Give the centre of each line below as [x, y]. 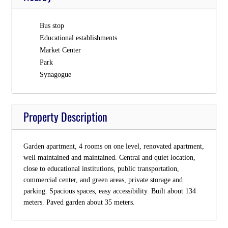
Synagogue [55, 75]
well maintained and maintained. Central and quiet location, [109, 158]
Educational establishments [78, 38]
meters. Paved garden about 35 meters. [79, 202]
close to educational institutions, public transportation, [101, 169]
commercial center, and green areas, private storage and [103, 180]
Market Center [60, 50]
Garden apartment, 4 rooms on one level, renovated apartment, [113, 146]
